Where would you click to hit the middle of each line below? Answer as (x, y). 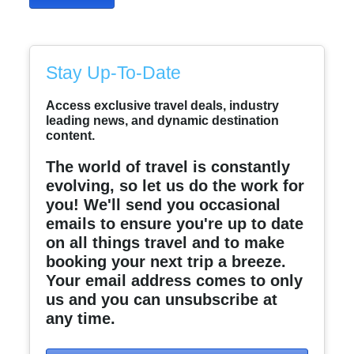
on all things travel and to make (166, 242)
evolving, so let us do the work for (175, 185)
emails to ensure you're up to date (175, 223)
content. (71, 135)
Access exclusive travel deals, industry (163, 105)
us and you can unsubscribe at (162, 299)
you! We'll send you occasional (164, 204)
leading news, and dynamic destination (163, 120)
